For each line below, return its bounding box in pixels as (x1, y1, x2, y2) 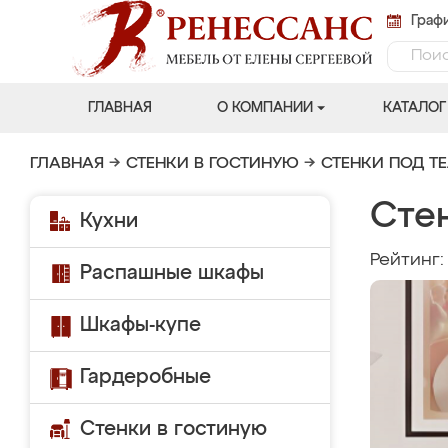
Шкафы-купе (80, 315, 201, 335)
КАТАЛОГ (382, 101, 446, 115)
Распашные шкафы (80, 263, 264, 283)
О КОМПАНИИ (216, 101, 313, 115)
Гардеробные (80, 367, 211, 387)
